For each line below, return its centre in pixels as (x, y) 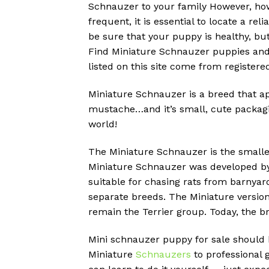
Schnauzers (163, 254)
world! (103, 124)
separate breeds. (127, 196)
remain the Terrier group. (147, 211)
